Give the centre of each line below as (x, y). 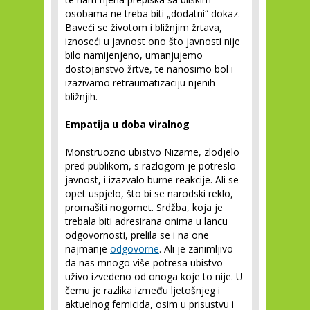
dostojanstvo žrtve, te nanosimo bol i (149, 69)
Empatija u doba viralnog (127, 124)
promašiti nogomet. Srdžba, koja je (144, 207)
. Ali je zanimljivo (196, 249)
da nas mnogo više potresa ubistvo (144, 263)
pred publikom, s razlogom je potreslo (151, 166)
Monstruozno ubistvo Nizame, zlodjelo (152, 152)
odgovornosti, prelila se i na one (137, 235)
